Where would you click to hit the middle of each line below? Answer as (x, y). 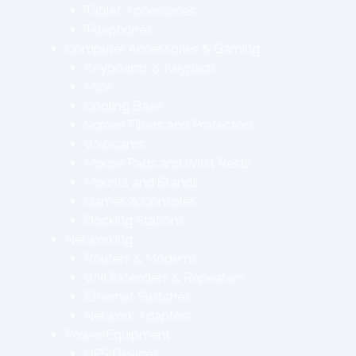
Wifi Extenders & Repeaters (164, 278)
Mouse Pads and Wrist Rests (168, 163)
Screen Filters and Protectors (169, 125)
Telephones (118, 30)
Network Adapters (138, 316)
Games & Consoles (140, 201)
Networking (99, 240)
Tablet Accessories (140, 11)
